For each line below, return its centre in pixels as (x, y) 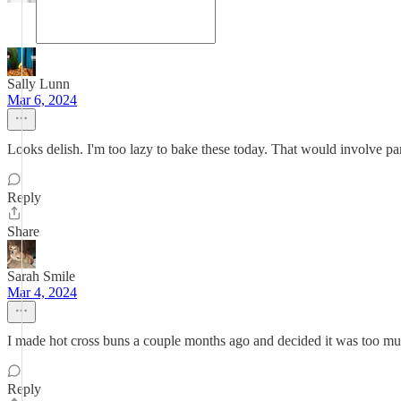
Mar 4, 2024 (42, 292)
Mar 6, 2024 (42, 100)
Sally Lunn (38, 84)
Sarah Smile (41, 276)
